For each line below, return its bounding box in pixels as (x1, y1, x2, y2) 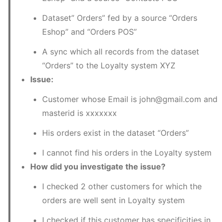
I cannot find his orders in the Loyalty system (42, 147, 212, 158)
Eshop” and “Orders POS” (42, 26, 137, 37)
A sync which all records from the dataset (42, 46, 199, 56)
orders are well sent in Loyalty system (42, 195, 185, 205)
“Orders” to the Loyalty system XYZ (42, 60, 175, 70)
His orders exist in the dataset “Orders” (42, 127, 189, 138)
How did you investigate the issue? (30, 161, 166, 171)
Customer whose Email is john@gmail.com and (42, 94, 218, 104)
